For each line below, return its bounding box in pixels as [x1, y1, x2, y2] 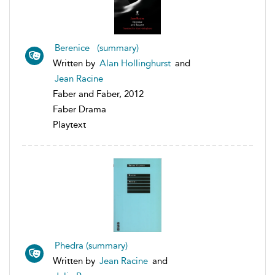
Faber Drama [53, 104, 106, 115]
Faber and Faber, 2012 [53, 88, 144, 100]
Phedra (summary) [55, 240, 128, 252]
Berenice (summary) [55, 42, 139, 54]
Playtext [53, 119, 86, 131]
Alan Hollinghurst [99, 58, 171, 69]
